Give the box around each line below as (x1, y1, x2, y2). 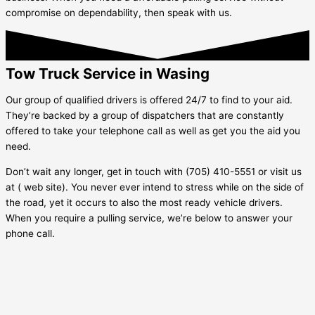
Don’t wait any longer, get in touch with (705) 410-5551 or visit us (6, 166, 302, 178)
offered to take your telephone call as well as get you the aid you (6, 125, 300, 137)
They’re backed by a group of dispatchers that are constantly (6, 110, 284, 122)
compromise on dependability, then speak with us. (6, 6, 232, 18)
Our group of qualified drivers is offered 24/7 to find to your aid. (6, 94, 292, 106)
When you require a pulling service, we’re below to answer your (6, 212, 292, 224)
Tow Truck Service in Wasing (6, 64, 210, 82)
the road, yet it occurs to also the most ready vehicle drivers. (6, 197, 283, 209)
